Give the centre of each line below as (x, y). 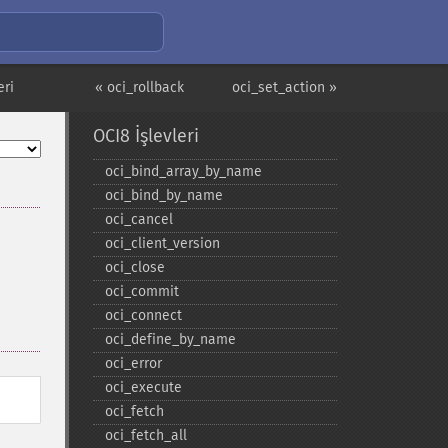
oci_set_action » (284, 87)
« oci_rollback (139, 87)
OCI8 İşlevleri (145, 136)
